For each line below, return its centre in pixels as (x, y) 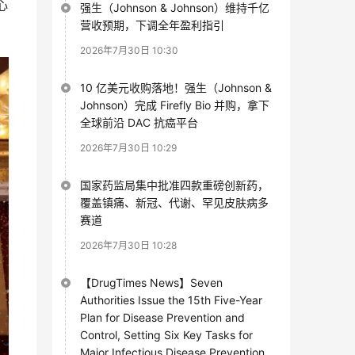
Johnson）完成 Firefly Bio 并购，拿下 (175, 105)
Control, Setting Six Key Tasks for (166, 334)
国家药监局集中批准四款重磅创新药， (174, 185)
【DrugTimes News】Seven (151, 282)
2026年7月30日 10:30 (129, 50)
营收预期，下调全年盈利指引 (152, 25)
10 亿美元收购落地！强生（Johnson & (176, 87)
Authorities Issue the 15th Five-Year (171, 300)
